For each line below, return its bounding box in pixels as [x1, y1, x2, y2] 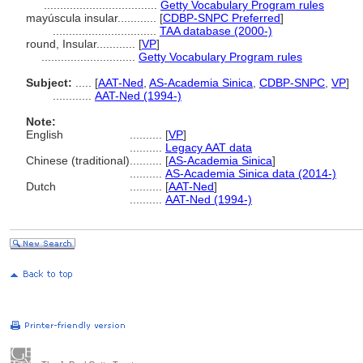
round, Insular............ [26, 37, 139, 50]
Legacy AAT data [165, 141, 252, 154]
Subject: [26, 76, 72, 89]
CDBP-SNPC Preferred [163, 11, 280, 24]
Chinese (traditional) [26, 154, 130, 167]
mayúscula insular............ [26, 11, 160, 24]
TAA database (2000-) [160, 24, 272, 37]
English [26, 128, 63, 141]
